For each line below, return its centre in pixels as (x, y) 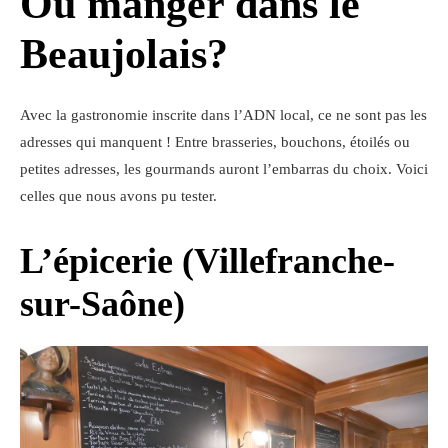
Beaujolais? (124, 53)
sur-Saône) (102, 303)
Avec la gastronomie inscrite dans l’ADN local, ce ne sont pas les (223, 114)
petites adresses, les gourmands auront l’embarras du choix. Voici (224, 168)
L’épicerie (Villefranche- (207, 260)
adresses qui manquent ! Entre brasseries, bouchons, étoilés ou (215, 141)
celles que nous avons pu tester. (118, 195)
